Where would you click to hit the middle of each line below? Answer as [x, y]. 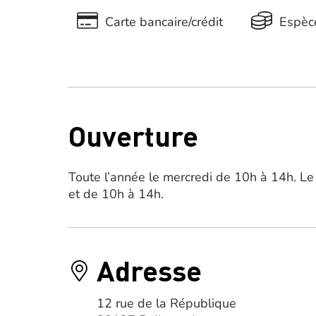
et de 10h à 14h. [116, 194]
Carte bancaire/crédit [164, 22]
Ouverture [133, 135]
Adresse [149, 270]
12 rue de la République [166, 303]
